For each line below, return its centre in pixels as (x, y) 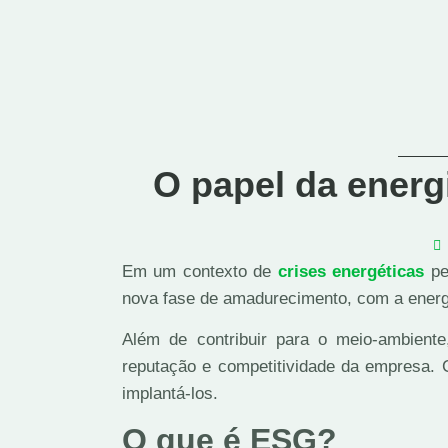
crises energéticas (351, 271)
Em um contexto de (200, 271)
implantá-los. (172, 393)
